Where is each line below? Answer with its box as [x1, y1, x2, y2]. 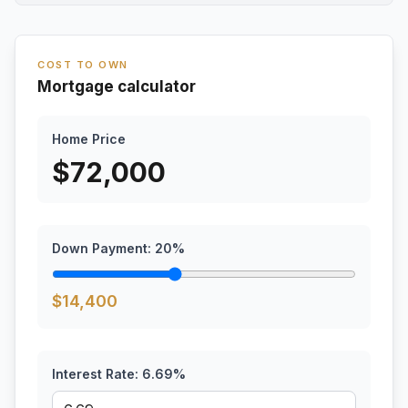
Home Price [52, 131, 126, 147]
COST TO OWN [37, 58, 128, 71]
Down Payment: [52, 240, 155, 256]
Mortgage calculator [37, 77, 196, 96]
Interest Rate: [52, 366, 142, 382]
